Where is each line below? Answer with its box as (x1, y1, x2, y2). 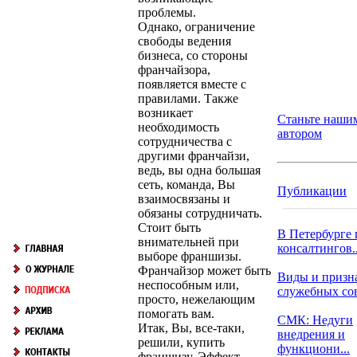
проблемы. (138, 5, 196, 19)
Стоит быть (138, 220, 201, 234)
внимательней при (138, 234, 239, 249)
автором (277, 127, 322, 140)
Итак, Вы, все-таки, (138, 320, 245, 335)
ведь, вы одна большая (138, 163, 261, 177)
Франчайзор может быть (138, 263, 271, 277)
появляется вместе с (138, 76, 246, 91)
